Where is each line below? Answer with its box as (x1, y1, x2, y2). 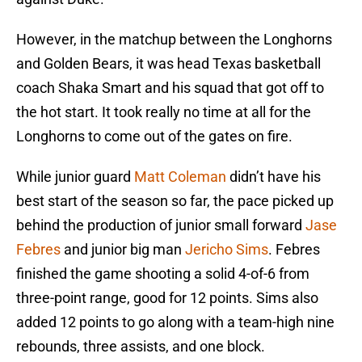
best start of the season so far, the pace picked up (16, 192, 334, 210)
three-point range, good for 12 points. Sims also (16, 289, 318, 307)
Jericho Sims (185, 241, 268, 259)
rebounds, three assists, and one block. (16, 338, 265, 356)
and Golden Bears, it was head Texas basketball (16, 55, 321, 73)
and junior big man (61, 241, 185, 259)
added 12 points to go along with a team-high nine (16, 314, 335, 331)
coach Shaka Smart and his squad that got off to (16, 79, 324, 97)
